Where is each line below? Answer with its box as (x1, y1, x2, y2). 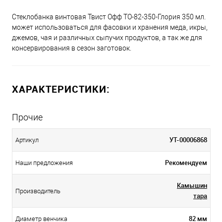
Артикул (15, 136, 39, 144)
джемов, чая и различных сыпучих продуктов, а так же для (12, 33, 202, 42)
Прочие (12, 111, 43, 122)
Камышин (177, 180, 207, 190)
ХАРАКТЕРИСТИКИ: (12, 82, 110, 96)
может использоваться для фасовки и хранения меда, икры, (12, 23, 208, 31)
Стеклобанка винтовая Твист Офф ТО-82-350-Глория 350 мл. (12, 12, 206, 21)
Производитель (15, 187, 60, 195)
